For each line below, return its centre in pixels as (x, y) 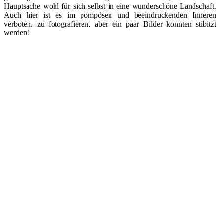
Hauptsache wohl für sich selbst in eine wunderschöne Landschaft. (110, 6)
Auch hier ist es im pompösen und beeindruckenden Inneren (110, 15)
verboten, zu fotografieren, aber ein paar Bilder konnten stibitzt (110, 24)
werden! (17, 33)
